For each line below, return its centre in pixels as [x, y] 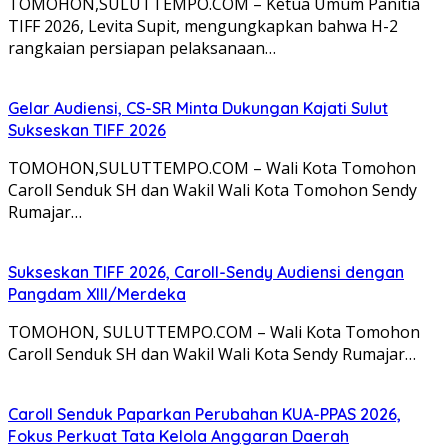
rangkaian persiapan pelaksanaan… [142, 48]
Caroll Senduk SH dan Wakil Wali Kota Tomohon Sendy [212, 190]
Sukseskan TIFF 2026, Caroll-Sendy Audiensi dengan [206, 272]
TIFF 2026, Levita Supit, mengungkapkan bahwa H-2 [203, 26]
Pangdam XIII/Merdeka [97, 294]
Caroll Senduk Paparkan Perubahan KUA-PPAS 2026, [204, 414]
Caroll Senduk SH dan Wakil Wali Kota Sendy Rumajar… [212, 354]
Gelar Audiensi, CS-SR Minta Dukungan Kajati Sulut [198, 108]
